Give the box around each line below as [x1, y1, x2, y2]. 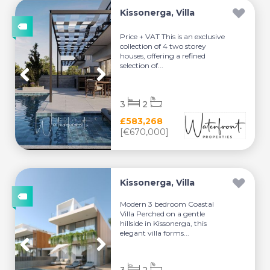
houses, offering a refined [120, 51, 206, 60]
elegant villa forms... [120, 228, 190, 237]
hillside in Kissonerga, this [120, 219, 207, 228]
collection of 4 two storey [120, 41, 207, 51]
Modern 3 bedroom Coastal [120, 199, 215, 209]
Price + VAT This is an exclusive [120, 31, 225, 41]
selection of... [120, 60, 164, 70]
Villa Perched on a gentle [120, 209, 206, 218]
